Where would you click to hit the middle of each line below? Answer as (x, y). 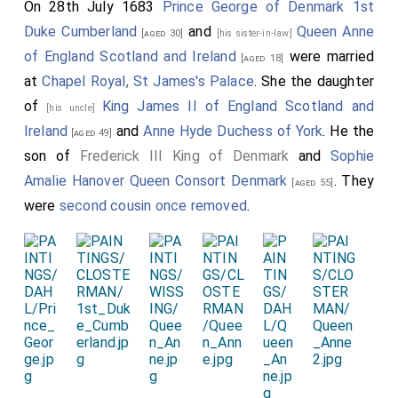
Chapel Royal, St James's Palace (148, 81)
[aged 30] (160, 33)
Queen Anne (335, 31)
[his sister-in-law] (256, 33)
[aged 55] (310, 182)
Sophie (352, 155)
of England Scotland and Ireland (130, 56)
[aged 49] (90, 132)
